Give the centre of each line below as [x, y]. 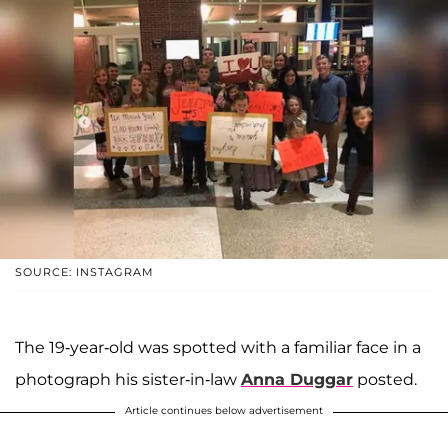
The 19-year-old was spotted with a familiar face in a [218, 347]
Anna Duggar [297, 379]
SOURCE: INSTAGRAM [84, 271]
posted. [385, 379]
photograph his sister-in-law [128, 379]
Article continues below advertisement [224, 410]
